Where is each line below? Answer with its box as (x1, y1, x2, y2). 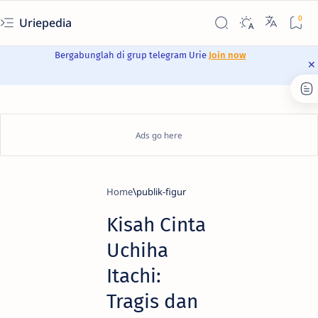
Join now (208, 49, 246, 60)
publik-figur (136, 185, 186, 198)
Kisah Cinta (106, 213, 206, 236)
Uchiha (106, 238, 168, 262)
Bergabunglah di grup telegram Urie (54, 49, 209, 60)
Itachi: (106, 264, 161, 287)
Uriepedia (19, 15, 75, 31)
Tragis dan (106, 290, 198, 313)
